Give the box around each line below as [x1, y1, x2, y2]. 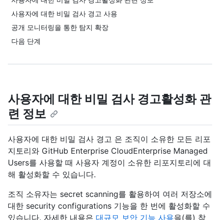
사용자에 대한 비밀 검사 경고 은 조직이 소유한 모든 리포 [8, 134, 211, 144]
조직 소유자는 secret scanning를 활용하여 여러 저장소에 [8, 189, 212, 199]
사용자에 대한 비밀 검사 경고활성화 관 [8, 92, 211, 106]
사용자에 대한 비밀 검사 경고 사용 [11, 9, 117, 18]
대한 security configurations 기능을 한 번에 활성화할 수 [8, 201, 210, 211]
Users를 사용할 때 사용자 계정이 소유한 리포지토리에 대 [8, 158, 211, 168]
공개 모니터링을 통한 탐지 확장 [11, 23, 109, 31]
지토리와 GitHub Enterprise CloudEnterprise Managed [8, 146, 208, 156]
